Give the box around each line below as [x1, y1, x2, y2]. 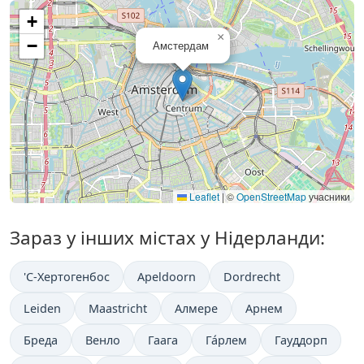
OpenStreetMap [236, 189, 306, 204]
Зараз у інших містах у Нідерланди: [10, 225, 325, 251]
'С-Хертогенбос [24, 269, 110, 285]
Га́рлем [206, 332, 247, 349]
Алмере [175, 301, 218, 317]
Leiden [24, 301, 61, 317]
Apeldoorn [137, 269, 196, 285]
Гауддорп [275, 332, 327, 349]
